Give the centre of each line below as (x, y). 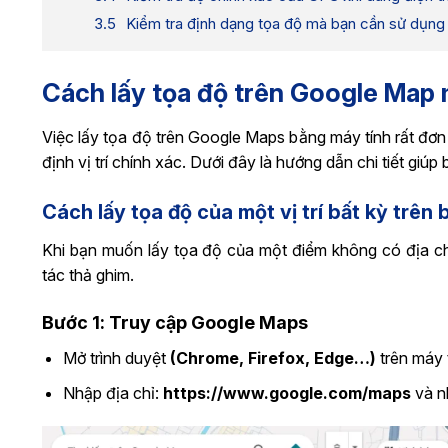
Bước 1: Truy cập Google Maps (175, 322)
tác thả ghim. (88, 275)
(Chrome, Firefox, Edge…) (272, 357)
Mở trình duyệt (116, 357)
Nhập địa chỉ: (112, 392)
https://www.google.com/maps (286, 392)
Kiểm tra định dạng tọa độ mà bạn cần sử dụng (285, 23)
